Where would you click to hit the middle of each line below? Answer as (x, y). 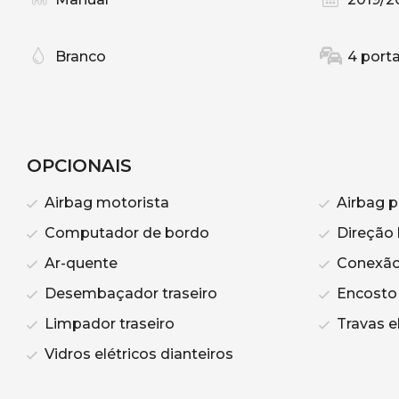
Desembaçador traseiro (129, 294)
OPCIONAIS (79, 166)
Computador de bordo (125, 233)
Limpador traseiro (108, 324)
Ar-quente (79, 264)
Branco (81, 57)
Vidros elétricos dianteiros (137, 354)
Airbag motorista (105, 203)
